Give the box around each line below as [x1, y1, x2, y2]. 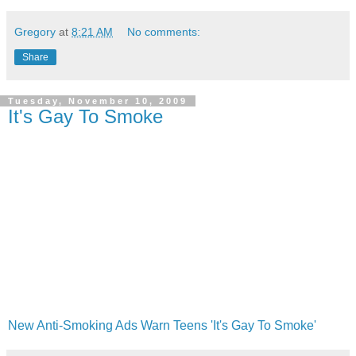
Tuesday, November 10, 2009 [8, 95, 188, 106]
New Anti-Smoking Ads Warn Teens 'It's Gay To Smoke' [8, 318, 316, 332]
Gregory [14, 25, 56, 38]
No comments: [127, 25, 201, 38]
